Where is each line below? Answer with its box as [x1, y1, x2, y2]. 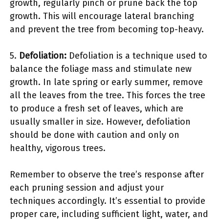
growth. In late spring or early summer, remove [10, 76, 203, 88]
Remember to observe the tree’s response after [10, 169, 204, 180]
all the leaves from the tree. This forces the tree [10, 89, 205, 101]
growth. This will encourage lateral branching [10, 10, 194, 22]
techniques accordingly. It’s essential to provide [10, 195, 205, 206]
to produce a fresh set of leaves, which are [10, 103, 183, 114]
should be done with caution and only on [10, 129, 179, 140]
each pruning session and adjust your [10, 182, 164, 193]
